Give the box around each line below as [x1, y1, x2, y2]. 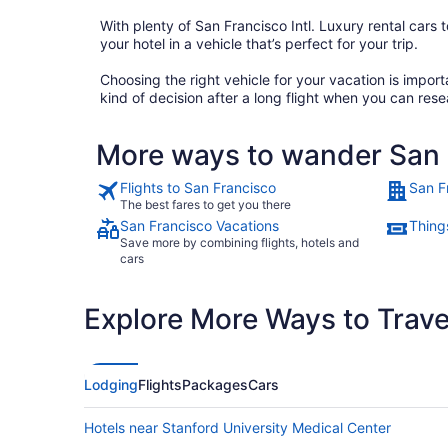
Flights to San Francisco [120, 179, 276, 196]
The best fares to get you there [120, 197, 291, 212]
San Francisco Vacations [120, 217, 279, 234]
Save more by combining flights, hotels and [120, 235, 359, 250]
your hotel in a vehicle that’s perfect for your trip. [100, 35, 418, 52]
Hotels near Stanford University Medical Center [84, 419, 391, 436]
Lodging [84, 376, 138, 393]
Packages [182, 376, 248, 393]
